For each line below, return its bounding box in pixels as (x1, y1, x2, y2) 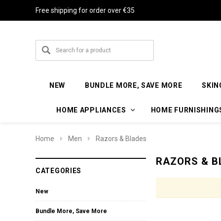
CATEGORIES (36, 166, 81, 175)
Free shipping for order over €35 (36, 6, 135, 14)
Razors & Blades (96, 134, 147, 143)
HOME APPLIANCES (56, 106, 126, 114)
